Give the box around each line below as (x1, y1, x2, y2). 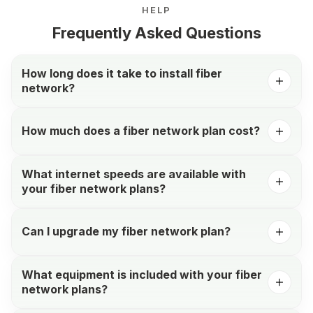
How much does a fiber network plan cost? (22, 124, 260, 138)
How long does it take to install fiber (22, 66, 222, 80)
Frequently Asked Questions (52, 23, 261, 42)
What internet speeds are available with (22, 166, 246, 181)
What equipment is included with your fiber (22, 267, 262, 282)
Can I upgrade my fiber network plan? (22, 224, 231, 239)
